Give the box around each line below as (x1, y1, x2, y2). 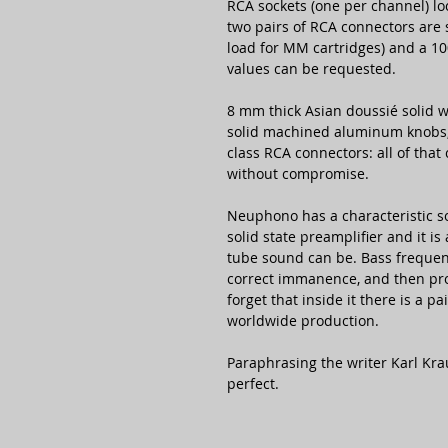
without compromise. (227, 164, 369, 184)
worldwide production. (227, 311, 379, 331)
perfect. (227, 374, 279, 394)
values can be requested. (227, 59, 396, 79)
